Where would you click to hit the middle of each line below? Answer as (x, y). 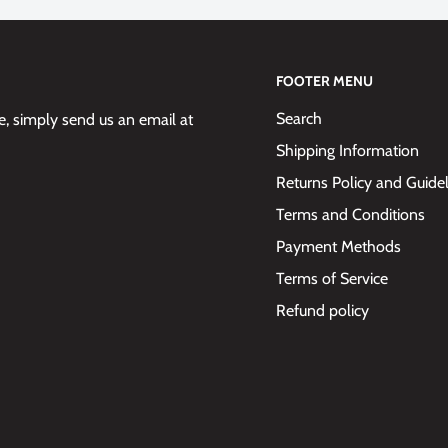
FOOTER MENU (324, 81)
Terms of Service (332, 278)
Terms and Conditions (350, 214)
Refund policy (322, 310)
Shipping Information (347, 150)
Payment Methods (338, 246)
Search (299, 118)
